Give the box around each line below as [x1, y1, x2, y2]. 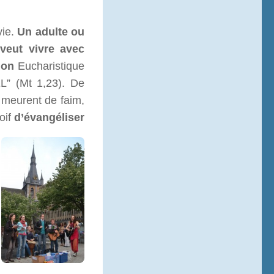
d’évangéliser [14, 111, 84, 124]
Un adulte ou [17, 26, 84, 39]
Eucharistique [14, 60, 84, 73]
